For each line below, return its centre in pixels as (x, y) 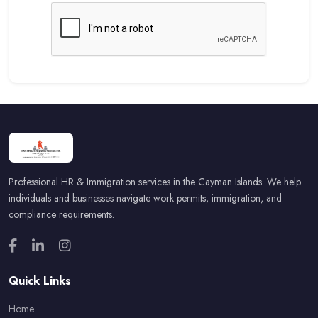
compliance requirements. (61, 214)
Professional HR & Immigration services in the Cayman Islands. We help (155, 182)
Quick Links (40, 281)
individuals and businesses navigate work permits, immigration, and (145, 198)
